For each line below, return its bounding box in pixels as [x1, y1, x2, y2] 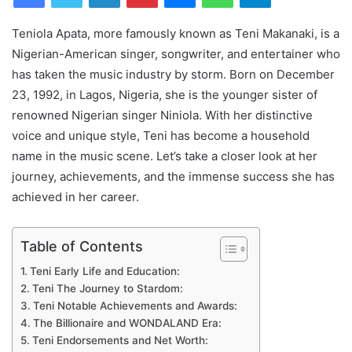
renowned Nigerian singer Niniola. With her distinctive [12, 107, 313, 123]
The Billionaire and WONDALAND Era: [32, 316, 222, 329]
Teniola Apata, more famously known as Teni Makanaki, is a [12, 25, 339, 41]
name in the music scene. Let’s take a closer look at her [12, 148, 317, 163]
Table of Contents [20, 237, 143, 255]
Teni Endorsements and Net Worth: [31, 333, 208, 346]
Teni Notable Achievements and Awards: [32, 299, 237, 312]
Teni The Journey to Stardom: [31, 281, 183, 295]
